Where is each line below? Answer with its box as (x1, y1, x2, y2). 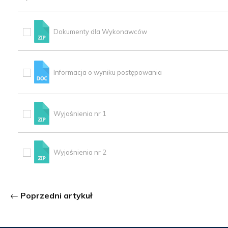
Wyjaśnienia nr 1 (53, 109, 106, 118)
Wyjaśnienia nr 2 (53, 148, 106, 156)
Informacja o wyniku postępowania (53, 68, 162, 76)
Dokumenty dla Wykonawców (53, 27, 147, 36)
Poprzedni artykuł (20, 190, 92, 201)
